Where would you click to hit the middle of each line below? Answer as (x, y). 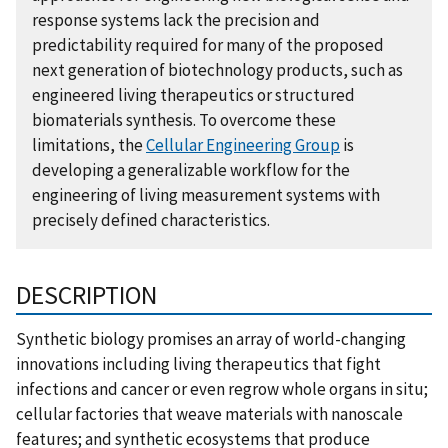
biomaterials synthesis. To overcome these (184, 119)
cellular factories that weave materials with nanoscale (209, 413)
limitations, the (89, 144)
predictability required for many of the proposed (208, 44)
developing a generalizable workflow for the (191, 169)
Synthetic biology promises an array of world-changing (211, 338)
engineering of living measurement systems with (206, 194)
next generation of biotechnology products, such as (217, 69)
